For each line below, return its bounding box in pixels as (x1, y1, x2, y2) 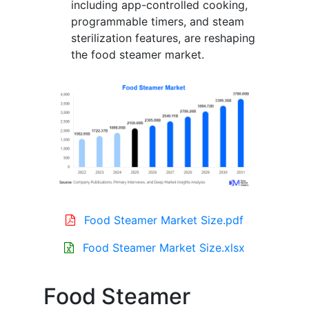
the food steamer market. (71, 47, 204, 61)
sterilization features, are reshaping (71, 30, 255, 45)
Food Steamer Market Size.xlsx (83, 241, 245, 255)
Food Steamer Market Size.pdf (84, 213, 243, 228)
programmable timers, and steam (71, 14, 244, 28)
